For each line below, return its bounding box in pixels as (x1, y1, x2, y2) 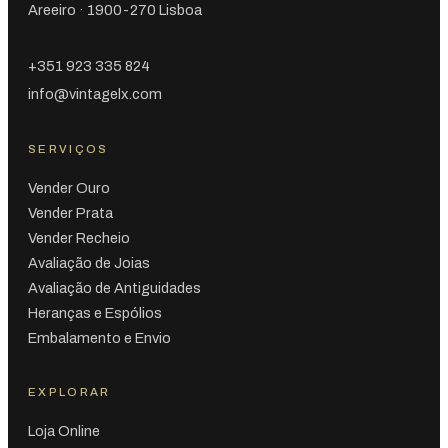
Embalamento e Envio (28, 329, 171, 346)
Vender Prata (28, 204, 113, 221)
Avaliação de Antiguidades (28, 279, 201, 296)
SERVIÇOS (28, 142, 109, 155)
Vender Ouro (28, 179, 110, 196)
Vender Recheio (28, 229, 130, 246)
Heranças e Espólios (28, 304, 162, 321)
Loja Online (28, 422, 100, 439)
